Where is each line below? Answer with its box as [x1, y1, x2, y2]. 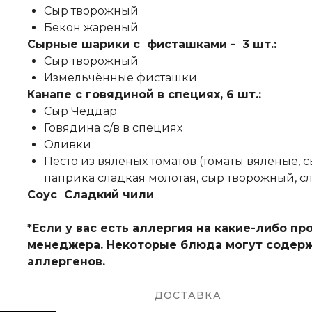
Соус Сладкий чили [26, 188, 154, 201]
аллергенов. [26, 255, 105, 268]
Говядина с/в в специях [43, 121, 182, 134]
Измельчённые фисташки [43, 71, 197, 84]
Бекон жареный [43, 21, 139, 34]
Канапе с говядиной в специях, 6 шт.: [26, 88, 261, 101]
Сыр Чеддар [43, 104, 117, 118]
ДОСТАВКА [154, 289, 221, 302]
